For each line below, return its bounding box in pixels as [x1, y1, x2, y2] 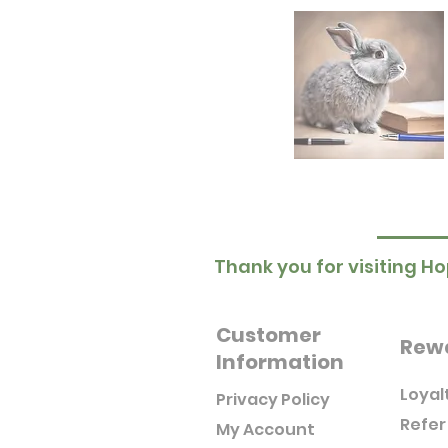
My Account [216, 417, 315, 441]
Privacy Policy [216, 387, 330, 411]
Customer [216, 320, 321, 349]
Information [216, 347, 344, 376]
